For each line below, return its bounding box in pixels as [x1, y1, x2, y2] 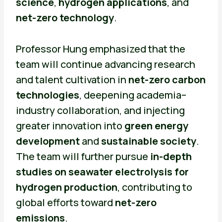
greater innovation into [15, 119, 124, 133]
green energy [124, 119, 188, 133]
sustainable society [101, 134, 196, 148]
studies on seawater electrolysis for [15, 165, 189, 179]
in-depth [150, 150, 192, 164]
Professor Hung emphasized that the [15, 42, 185, 56]
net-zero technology [15, 11, 114, 25]
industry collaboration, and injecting [15, 104, 185, 117]
